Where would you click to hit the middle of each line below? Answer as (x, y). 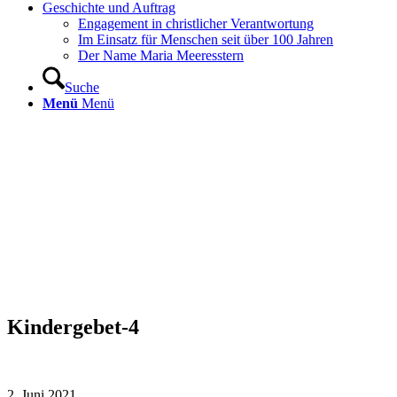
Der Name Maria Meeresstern (161, 55)
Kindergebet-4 (73, 327)
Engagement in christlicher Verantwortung (196, 23)
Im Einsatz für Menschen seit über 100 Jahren (206, 39)
